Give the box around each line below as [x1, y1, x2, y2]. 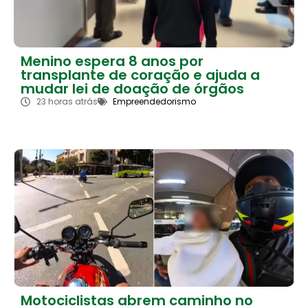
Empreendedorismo [113, 95, 196, 107]
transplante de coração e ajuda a [21, 65, 260, 85]
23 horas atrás [36, 95, 98, 107]
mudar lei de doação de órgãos [21, 78, 244, 98]
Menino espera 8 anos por [21, 51, 203, 71]
